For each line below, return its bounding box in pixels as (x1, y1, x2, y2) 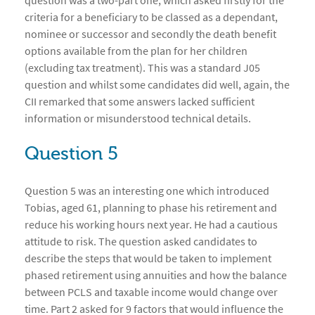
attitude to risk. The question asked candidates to (25, 234, 257, 249)
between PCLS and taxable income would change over (25, 285, 278, 300)
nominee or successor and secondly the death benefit (25, 27, 276, 41)
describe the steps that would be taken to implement (25, 251, 271, 266)
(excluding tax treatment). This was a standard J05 (25, 60, 260, 75)
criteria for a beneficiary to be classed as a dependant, (25, 10, 278, 25)
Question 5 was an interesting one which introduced (25, 184, 269, 198)
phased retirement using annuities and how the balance (25, 268, 287, 283)
